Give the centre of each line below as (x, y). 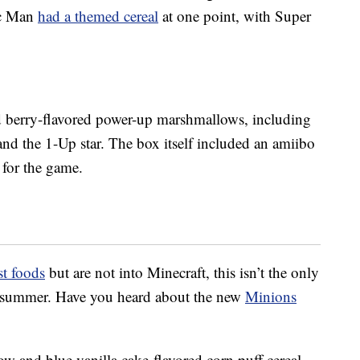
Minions (271, 297)
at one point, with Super (235, 16)
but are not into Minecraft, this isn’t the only (182, 272)
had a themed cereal (98, 16)
